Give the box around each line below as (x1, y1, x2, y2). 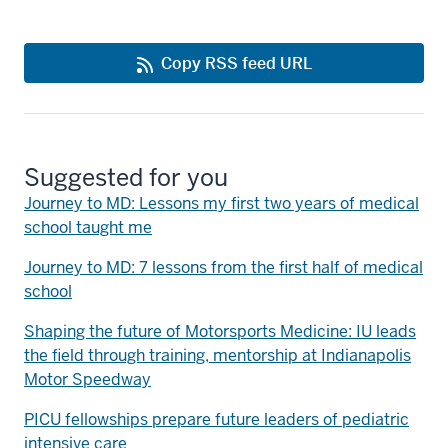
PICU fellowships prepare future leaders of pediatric (24, 408, 409, 430)
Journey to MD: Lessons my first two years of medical (24, 192, 419, 214)
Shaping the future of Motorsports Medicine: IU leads (24, 320, 416, 342)
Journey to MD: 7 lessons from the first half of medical (24, 256, 423, 278)
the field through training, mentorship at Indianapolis (24, 344, 411, 366)
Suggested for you (24, 161, 228, 193)
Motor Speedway (24, 368, 151, 390)
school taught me (24, 216, 152, 238)
